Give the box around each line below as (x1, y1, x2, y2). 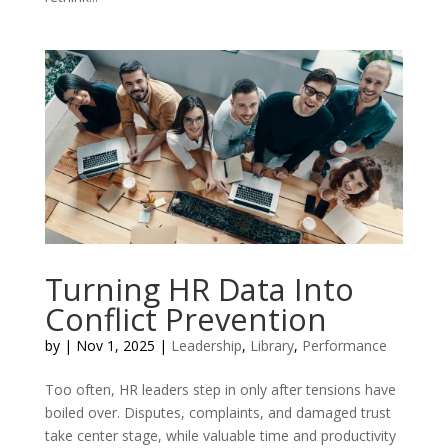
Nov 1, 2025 (75, 335, 155, 355)
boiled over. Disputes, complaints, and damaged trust (44, 402, 391, 422)
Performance (301, 335, 387, 355)
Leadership (170, 335, 242, 355)
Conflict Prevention (44, 297, 327, 340)
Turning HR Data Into (44, 267, 354, 310)
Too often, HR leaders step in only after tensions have (44, 379, 396, 399)
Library (249, 335, 294, 355)
